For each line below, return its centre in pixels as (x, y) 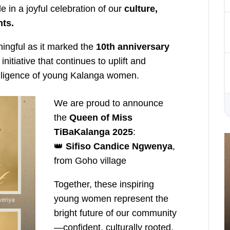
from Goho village (90, 161)
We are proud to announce (108, 103)
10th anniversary (133, 46)
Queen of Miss (101, 118)
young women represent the (111, 199)
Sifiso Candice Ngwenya (119, 147)
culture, (141, 8)
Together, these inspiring (104, 185)
